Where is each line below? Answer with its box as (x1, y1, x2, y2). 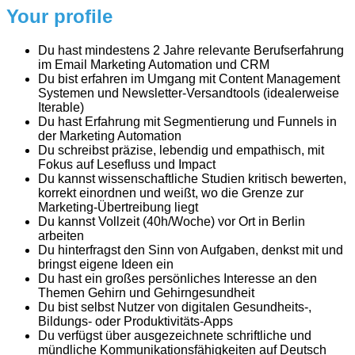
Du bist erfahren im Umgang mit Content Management (38, 71, 340, 86)
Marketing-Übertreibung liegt (38, 200, 198, 214)
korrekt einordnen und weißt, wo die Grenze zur (38, 185, 303, 200)
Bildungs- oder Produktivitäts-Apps (38, 314, 233, 328)
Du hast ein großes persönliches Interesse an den (38, 271, 317, 285)
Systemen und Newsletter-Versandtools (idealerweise (38, 86, 339, 100)
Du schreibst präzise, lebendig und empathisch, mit (38, 143, 324, 157)
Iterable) (38, 100, 84, 114)
